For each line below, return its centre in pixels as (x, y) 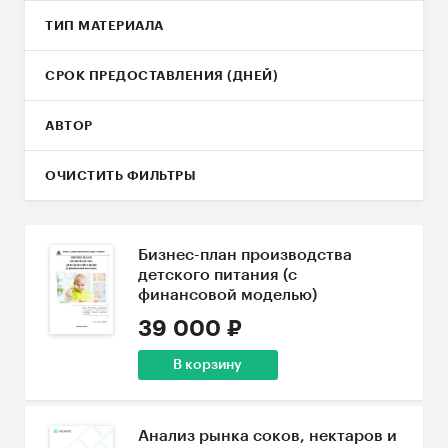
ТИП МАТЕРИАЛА (104, 25)
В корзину (208, 365)
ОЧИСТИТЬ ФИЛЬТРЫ (120, 175)
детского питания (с (217, 275)
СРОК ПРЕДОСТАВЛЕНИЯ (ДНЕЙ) (161, 75)
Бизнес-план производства (244, 255)
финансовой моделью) (227, 295)
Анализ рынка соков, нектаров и (267, 436)
